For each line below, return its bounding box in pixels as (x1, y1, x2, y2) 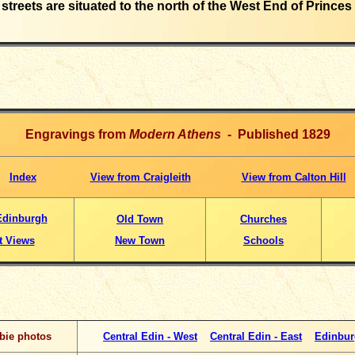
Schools (243, 235, 284, 246)
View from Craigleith (90, 171, 191, 183)
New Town (115, 235, 165, 246)
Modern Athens (128, 128, 221, 141)
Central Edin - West (103, 330, 197, 342)
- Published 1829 (220, 128, 330, 141)
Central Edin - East (210, 330, 302, 342)
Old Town (116, 213, 163, 225)
